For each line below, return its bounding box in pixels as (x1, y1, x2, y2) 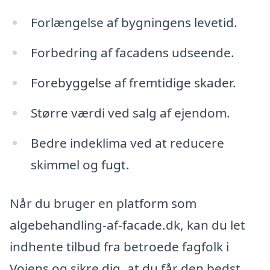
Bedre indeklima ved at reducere (30, 134, 224, 151)
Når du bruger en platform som (10, 194, 196, 212)
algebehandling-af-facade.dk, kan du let (10, 216, 245, 233)
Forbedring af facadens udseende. (30, 44, 234, 61)
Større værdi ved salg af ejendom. (30, 104, 230, 121)
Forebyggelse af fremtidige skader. (30, 74, 236, 92)
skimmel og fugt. (30, 155, 130, 173)
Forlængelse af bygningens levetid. (30, 14, 237, 31)
